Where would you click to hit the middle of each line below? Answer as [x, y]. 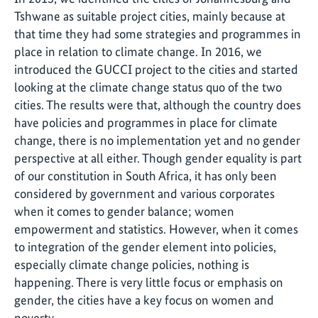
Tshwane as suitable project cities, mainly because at [150, 16]
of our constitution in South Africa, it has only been [146, 176]
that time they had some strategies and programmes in [158, 34]
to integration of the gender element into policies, [145, 247]
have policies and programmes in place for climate [146, 123]
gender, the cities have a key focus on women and [144, 300]
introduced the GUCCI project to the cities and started [156, 70]
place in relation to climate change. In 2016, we [138, 52]
